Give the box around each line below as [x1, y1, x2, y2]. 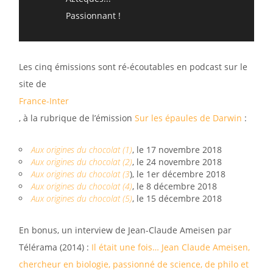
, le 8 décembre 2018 [132, 180, 217, 193]
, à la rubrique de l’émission [19, 112, 135, 124]
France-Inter [19, 95, 69, 107]
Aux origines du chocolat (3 [31, 168, 130, 180]
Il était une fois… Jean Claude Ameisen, [91, 241, 250, 253]
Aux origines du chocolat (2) [31, 156, 132, 168]
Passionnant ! [66, 10, 121, 22]
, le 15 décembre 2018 [132, 193, 222, 205]
